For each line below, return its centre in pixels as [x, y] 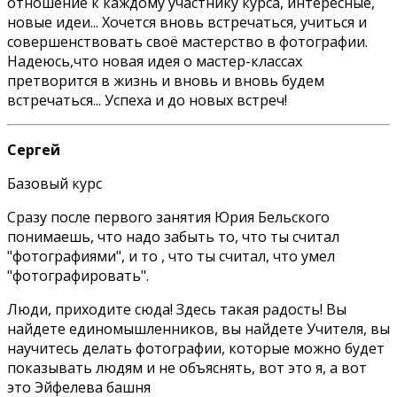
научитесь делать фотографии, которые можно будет [196, 348]
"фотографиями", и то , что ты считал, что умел [171, 256]
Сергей [34, 149]
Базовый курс [54, 183]
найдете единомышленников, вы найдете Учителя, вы [198, 328]
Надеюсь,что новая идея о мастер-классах [155, 61]
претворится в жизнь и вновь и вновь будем [166, 80]
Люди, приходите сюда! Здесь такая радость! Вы [177, 309]
